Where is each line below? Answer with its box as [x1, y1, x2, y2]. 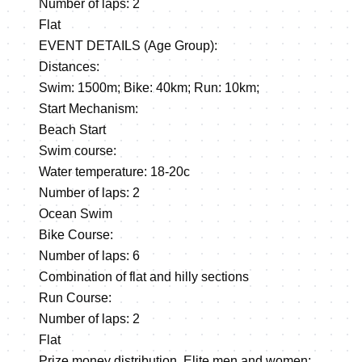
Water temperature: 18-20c [39, 165, 190, 179]
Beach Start [39, 123, 106, 137]
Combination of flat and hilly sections [39, 270, 249, 284]
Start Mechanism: [39, 102, 138, 116]
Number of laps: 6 [39, 249, 140, 263]
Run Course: [39, 291, 112, 305]
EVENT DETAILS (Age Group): [39, 39, 217, 53]
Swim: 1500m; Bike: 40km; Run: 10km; [39, 81, 259, 95]
